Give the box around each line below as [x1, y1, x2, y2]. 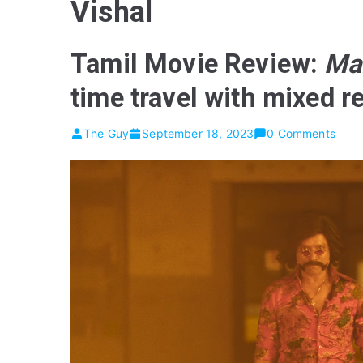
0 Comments [267, 126, 335, 140]
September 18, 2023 [142, 126, 254, 140]
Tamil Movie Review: [70, 49, 325, 79]
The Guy [83, 126, 130, 140]
